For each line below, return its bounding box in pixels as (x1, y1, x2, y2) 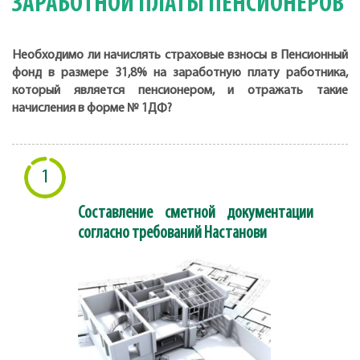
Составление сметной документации (78, 204, 314, 223)
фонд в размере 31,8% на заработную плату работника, (12, 67, 348, 80)
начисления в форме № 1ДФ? (12, 102, 174, 116)
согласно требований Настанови (78, 224, 267, 243)
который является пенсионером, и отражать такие (12, 84, 348, 98)
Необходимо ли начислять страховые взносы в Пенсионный (12, 49, 348, 63)
